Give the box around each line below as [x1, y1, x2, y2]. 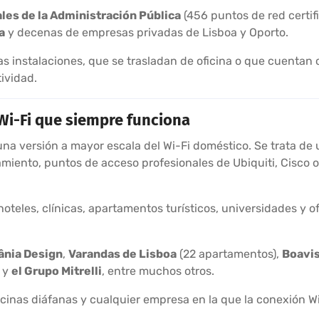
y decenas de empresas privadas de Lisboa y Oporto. [5, 25, 288, 39]
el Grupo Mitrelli [11, 263, 102, 278]
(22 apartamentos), [177, 246, 282, 261]
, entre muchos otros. [102, 263, 214, 278]
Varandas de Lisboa [68, 246, 177, 261]
